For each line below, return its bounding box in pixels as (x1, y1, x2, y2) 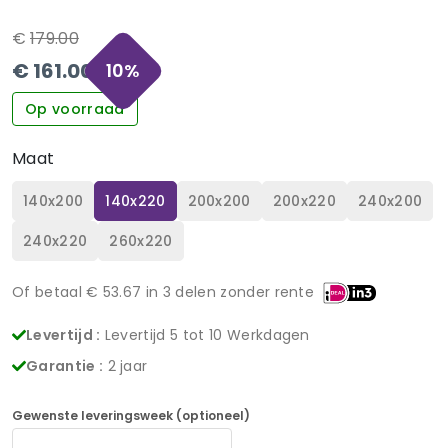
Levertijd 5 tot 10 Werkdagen (104, 324, 310, 345)
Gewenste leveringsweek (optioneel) (12, 406, 250, 424)
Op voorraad (25, 98, 125, 119)
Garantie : (26, 355, 104, 376)
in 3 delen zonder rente (141, 281, 315, 302)
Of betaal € (12, 281, 103, 302)
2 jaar (107, 355, 148, 376)
